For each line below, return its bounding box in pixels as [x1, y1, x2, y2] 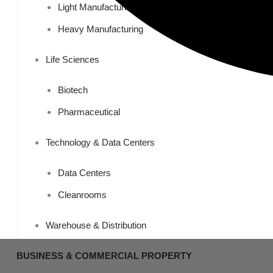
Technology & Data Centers [46, 137, 155, 147]
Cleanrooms [58, 190, 107, 200]
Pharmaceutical [58, 107, 120, 117]
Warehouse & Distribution [46, 220, 146, 230]
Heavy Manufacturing [58, 24, 143, 34]
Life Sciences [46, 54, 99, 65]
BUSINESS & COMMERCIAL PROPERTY [16, 250, 192, 261]
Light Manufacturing [58, 2, 136, 12]
